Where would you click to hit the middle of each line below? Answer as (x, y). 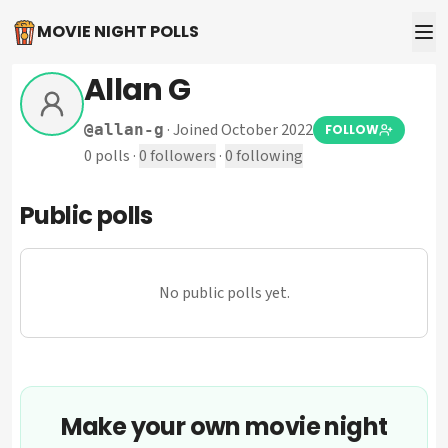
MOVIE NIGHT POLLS (118, 31)
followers (183, 156)
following (268, 156)
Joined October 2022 (243, 130)
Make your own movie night (224, 426)
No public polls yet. (224, 293)
